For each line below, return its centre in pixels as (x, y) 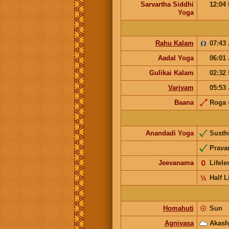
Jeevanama (176, 163)
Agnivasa (179, 223)
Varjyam (181, 87)
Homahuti (178, 208)
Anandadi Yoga (169, 133)
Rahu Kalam (174, 43)
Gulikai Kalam (171, 73)
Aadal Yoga (176, 58)
